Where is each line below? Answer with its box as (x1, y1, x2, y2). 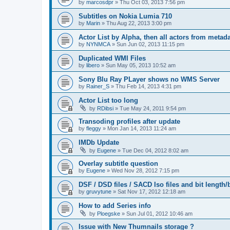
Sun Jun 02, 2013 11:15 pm (117, 41, 184, 47)
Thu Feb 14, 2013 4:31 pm (116, 83, 181, 89)
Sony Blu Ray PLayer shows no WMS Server (79, 75, 220, 83)
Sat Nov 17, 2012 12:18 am (118, 188, 185, 195)
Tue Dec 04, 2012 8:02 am (122, 147, 188, 154)
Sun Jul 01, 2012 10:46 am (126, 210, 193, 217)
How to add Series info (79, 201, 151, 209)
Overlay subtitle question (79, 159, 158, 167)
